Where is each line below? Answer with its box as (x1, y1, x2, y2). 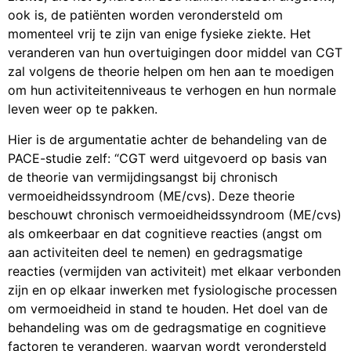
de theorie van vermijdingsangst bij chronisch (8, 168, 277, 185)
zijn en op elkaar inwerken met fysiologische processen (8, 281, 337, 298)
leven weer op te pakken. (8, 101, 157, 118)
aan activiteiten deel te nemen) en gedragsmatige (8, 244, 302, 260)
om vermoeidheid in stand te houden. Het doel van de (8, 300, 327, 317)
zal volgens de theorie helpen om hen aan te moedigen (8, 63, 334, 80)
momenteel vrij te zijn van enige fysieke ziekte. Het (8, 26, 311, 42)
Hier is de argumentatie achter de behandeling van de (8, 131, 327, 147)
